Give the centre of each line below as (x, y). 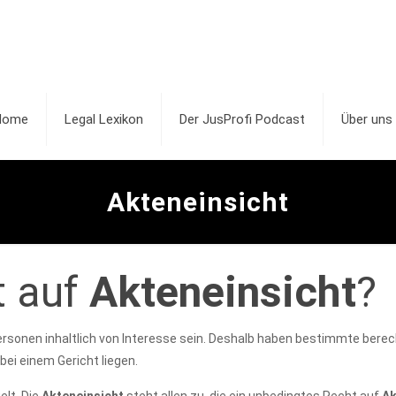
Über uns (367, 119)
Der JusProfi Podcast (242, 119)
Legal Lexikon (104, 119)
